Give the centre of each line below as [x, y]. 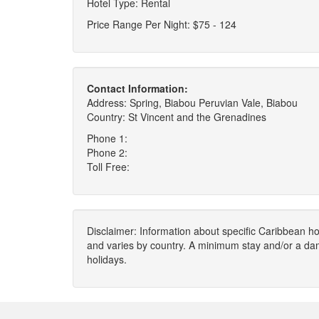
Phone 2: [107, 152]
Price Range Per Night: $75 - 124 [162, 24]
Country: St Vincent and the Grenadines [177, 117]
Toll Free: [108, 167]
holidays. [107, 259]
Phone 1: [107, 138]
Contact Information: [137, 88]
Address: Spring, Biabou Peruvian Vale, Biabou [192, 103]
